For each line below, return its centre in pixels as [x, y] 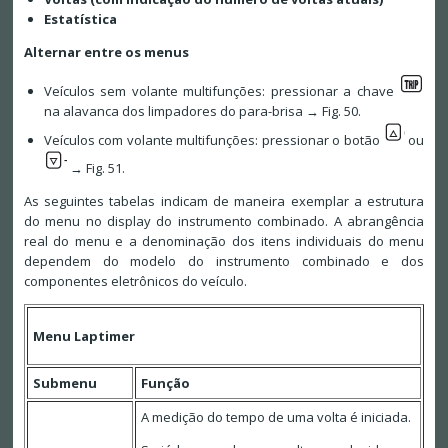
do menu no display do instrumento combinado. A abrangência [224, 221]
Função [165, 383]
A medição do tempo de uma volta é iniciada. [275, 417]
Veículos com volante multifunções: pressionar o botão [213, 140]
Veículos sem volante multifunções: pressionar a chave [221, 91]
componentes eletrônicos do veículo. [135, 281]
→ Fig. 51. [95, 168]
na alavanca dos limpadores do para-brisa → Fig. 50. [202, 111]
